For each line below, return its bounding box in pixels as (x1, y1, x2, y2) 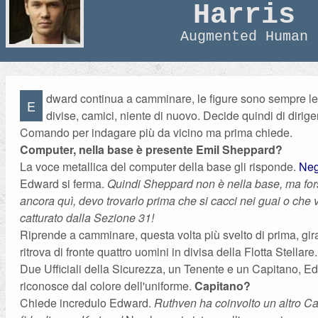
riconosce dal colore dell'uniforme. (20, 278, 195, 294)
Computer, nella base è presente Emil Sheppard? (20, 141, 283, 158)
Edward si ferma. (20, 175, 108, 192)
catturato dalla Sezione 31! (20, 209, 155, 226)
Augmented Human (180, 28, 309, 45)
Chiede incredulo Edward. (20, 295, 155, 311)
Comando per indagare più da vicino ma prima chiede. (20, 124, 293, 141)
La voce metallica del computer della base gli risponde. (20, 158, 300, 175)
